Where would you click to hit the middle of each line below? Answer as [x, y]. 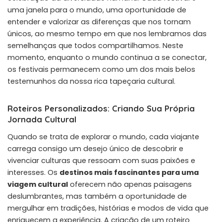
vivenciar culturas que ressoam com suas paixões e [101, 160]
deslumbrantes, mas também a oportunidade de [97, 196]
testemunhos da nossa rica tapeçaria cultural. [91, 81]
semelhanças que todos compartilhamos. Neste [95, 45]
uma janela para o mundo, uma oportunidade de [97, 10]
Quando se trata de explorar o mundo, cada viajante [103, 137]
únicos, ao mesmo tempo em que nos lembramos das [107, 33]
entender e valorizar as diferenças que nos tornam [99, 22]
